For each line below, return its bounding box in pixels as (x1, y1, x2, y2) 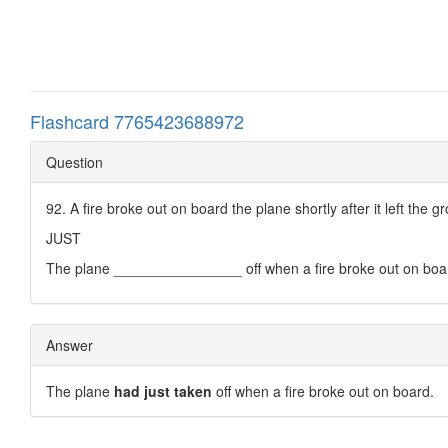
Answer (46, 334, 93, 355)
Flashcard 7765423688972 (30, 107, 244, 134)
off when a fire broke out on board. (212, 380, 434, 401)
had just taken (114, 380, 212, 401)
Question (46, 151, 103, 172)
